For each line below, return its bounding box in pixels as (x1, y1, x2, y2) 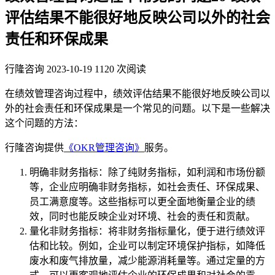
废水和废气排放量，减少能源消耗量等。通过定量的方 (29, 255, 265, 266)
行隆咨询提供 (5, 142, 64, 153)
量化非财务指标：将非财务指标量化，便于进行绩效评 (29, 225, 265, 236)
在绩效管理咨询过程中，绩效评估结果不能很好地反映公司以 (5, 88, 270, 99)
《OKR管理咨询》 (64, 142, 144, 153)
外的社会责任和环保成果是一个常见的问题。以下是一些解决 (5, 103, 270, 114)
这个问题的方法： (5, 117, 83, 128)
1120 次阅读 (95, 63, 146, 74)
